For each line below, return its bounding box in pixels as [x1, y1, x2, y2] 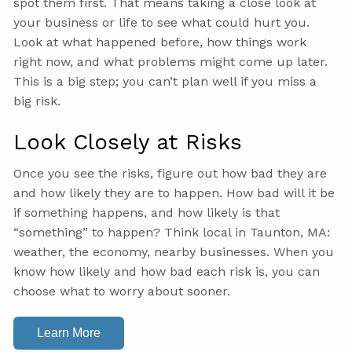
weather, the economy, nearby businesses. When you [13, 244, 335, 260]
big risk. [13, 93, 61, 109]
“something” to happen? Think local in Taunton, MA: [13, 225, 331, 240]
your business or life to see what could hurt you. [13, 15, 310, 31]
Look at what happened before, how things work [13, 35, 307, 50]
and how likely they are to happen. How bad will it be [13, 185, 335, 201]
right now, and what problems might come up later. [13, 54, 328, 70]
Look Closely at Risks [13, 129, 243, 156]
